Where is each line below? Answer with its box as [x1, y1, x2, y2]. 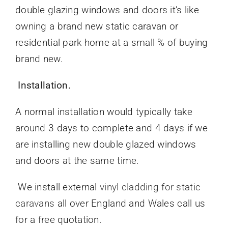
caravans [15, 197, 55, 210]
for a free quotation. [15, 214, 102, 226]
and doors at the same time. [15, 155, 139, 167]
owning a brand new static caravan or [15, 20, 179, 33]
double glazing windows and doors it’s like [15, 4, 199, 16]
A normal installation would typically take [15, 106, 192, 118]
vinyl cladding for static [99, 181, 201, 193]
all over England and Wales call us [54, 197, 206, 210]
